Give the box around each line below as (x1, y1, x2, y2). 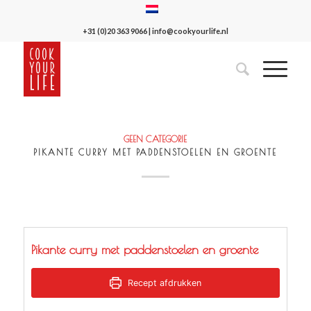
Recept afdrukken (124, 277, 201, 288)
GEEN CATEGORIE (124, 134, 187, 144)
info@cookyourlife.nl (151, 26, 228, 35)
